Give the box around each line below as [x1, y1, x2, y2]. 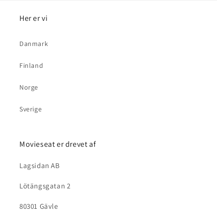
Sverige [19, 105, 42, 114]
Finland [19, 61, 44, 70]
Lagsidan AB [19, 161, 60, 170]
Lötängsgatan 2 [19, 181, 71, 191]
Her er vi [19, 13, 48, 24]
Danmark [19, 39, 48, 48]
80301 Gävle [19, 201, 58, 211]
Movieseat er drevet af [19, 139, 96, 150]
